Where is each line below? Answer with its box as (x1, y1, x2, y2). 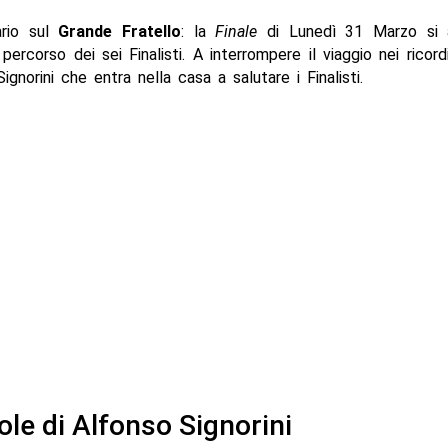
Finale (215, 22, 258, 42)
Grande (58, 22, 113, 42)
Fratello (121, 22, 181, 42)
